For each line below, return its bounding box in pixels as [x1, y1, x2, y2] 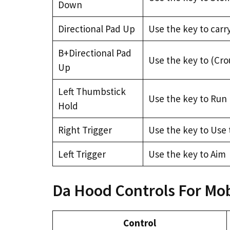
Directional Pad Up [57, 22, 135, 35]
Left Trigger [57, 147, 106, 160]
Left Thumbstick [57, 85, 126, 98]
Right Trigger [57, 123, 112, 136]
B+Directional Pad [57, 46, 131, 59]
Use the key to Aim [148, 147, 226, 160]
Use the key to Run [148, 92, 227, 105]
